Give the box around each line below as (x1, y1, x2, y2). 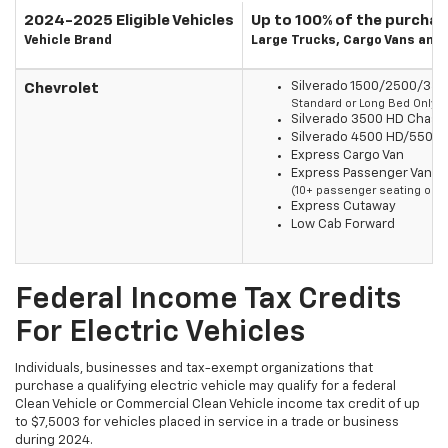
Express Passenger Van (291, 166, 432, 180)
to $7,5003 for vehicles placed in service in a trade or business (15, 415, 399, 429)
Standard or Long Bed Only (291, 97, 437, 109)
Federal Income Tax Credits (15, 284, 401, 315)
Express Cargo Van (291, 148, 404, 162)
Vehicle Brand (24, 33, 112, 47)
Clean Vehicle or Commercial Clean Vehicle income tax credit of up (15, 397, 420, 411)
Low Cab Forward (291, 217, 395, 231)
